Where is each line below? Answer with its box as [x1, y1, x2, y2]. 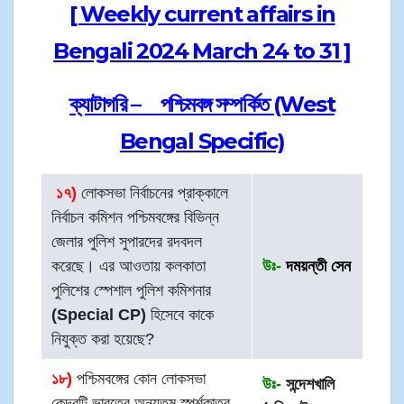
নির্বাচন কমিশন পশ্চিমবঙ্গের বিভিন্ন [51, 208, 220, 227]
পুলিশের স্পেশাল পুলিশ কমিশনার [51, 281, 212, 300]
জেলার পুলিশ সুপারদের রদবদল [51, 233, 203, 252]
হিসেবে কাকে [146, 306, 215, 325]
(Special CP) [51, 306, 147, 325]
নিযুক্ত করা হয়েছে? [51, 330, 155, 349]
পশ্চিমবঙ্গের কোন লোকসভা [72, 370, 207, 389]
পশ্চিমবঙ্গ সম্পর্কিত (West [140, 91, 335, 118]
